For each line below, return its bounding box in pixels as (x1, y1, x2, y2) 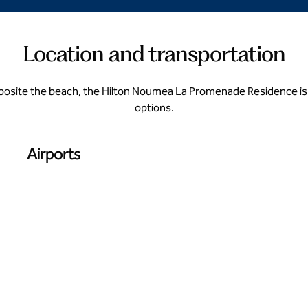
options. (134, 101, 174, 114)
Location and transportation (23, 40, 285, 67)
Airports (27, 144, 80, 164)
